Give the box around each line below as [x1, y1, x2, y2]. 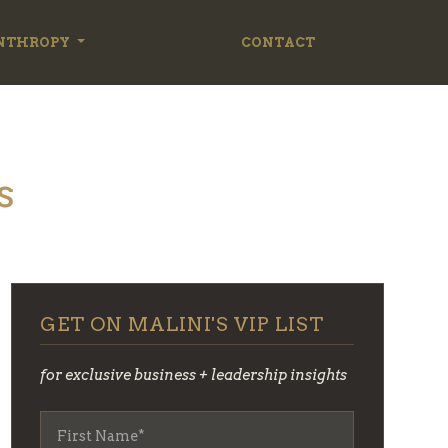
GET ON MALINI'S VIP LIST [40, 312, 325, 336]
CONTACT [240, 34, 315, 50]
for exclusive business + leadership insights [40, 365, 348, 384]
